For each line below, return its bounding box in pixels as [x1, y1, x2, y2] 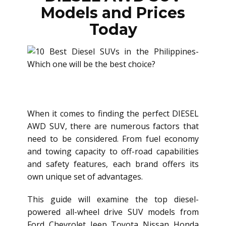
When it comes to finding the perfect [27, 108, 172, 119]
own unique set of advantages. [27, 171, 143, 182]
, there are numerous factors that [65, 121, 199, 132]
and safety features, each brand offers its [27, 158, 199, 169]
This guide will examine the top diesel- [27, 194, 199, 205]
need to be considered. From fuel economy [27, 133, 199, 144]
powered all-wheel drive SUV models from [27, 206, 199, 217]
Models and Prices [41, 4, 185, 22]
